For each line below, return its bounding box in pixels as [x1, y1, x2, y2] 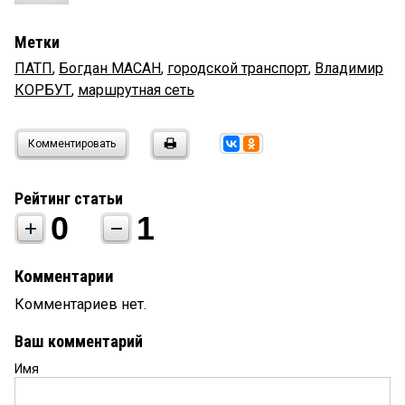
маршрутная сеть [78, 81, 194, 99]
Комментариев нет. [14, 296, 146, 314]
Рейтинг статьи [14, 189, 123, 209]
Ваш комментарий [14, 332, 143, 352]
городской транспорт [167, 60, 308, 78]
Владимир [315, 60, 383, 78]
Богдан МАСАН [59, 60, 161, 78]
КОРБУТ [14, 81, 71, 99]
